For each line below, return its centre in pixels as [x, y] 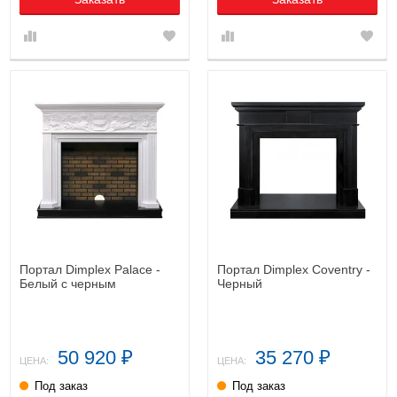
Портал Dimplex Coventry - [294, 270]
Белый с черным [68, 284]
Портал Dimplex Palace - [90, 270]
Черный [240, 284]
